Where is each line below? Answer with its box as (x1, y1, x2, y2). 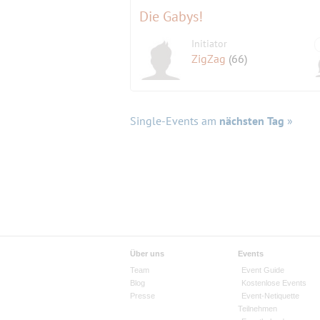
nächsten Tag (219, 114, 284, 129)
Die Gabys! (139, 7, 203, 26)
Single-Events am (130, 114, 219, 129)
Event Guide (241, 266, 284, 275)
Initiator (191, 37, 228, 51)
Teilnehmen (237, 304, 277, 314)
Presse (130, 291, 155, 301)
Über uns (130, 249, 164, 259)
